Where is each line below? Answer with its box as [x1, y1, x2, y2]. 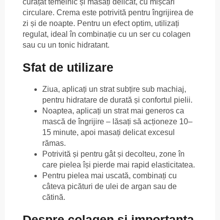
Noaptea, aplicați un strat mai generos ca [42, 107, 184, 115]
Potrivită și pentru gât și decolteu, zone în [42, 150, 185, 159]
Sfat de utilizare [23, 60, 113, 74]
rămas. [42, 139, 66, 148]
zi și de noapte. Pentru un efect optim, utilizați [23, 19, 179, 27]
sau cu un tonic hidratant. [23, 40, 110, 49]
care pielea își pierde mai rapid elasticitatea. [42, 161, 195, 169]
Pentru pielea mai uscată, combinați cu [42, 171, 177, 180]
